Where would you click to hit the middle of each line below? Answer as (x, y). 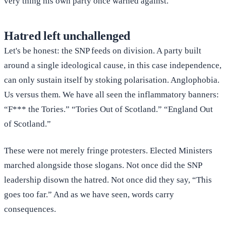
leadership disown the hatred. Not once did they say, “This (108, 180)
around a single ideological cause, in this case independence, (113, 66)
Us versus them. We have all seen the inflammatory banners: (111, 95)
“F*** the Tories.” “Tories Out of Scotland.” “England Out (108, 109)
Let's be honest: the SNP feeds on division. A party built (103, 51)
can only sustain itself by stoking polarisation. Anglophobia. (112, 80)
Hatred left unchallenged (67, 36)
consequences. (30, 209)
